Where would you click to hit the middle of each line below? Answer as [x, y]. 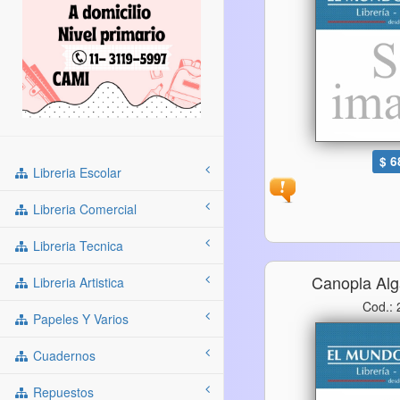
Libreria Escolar [75, 173]
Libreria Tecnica [76, 246]
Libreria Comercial [83, 209]
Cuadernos [62, 356]
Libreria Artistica [77, 283]
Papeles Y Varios [79, 319]
